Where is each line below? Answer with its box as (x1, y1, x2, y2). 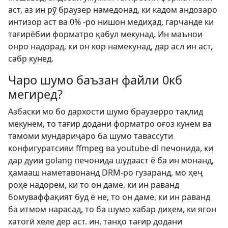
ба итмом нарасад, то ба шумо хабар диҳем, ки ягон (8, 204, 216, 215)
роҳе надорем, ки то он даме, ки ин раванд (8, 179, 179, 190)
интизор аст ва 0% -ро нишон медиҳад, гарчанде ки (8, 16, 214, 27)
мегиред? (8, 86, 63, 102)
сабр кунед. (8, 53, 53, 64)
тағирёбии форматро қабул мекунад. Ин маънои (8, 28, 203, 40)
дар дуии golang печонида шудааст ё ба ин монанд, (8, 155, 214, 166)
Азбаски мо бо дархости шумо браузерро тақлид (8, 106, 203, 117)
